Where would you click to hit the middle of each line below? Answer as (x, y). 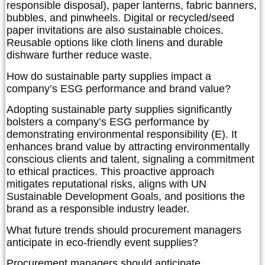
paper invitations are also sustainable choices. (115, 30)
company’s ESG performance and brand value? (119, 88)
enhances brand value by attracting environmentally (128, 147)
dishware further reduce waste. (79, 55)
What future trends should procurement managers (124, 230)
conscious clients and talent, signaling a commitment (130, 159)
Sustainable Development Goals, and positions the (126, 197)
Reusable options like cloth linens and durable (115, 43)
